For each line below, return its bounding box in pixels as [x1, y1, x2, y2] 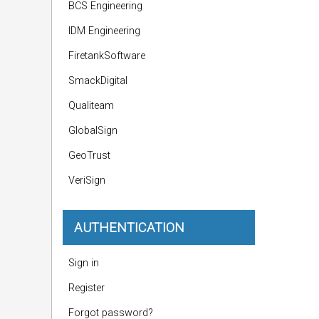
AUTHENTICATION [74, 220, 184, 235]
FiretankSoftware [68, 50, 145, 62]
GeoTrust [68, 150, 110, 162]
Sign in [68, 257, 99, 269]
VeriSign [68, 174, 105, 187]
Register [68, 282, 105, 294]
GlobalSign [68, 125, 117, 137]
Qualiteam [68, 100, 114, 112]
